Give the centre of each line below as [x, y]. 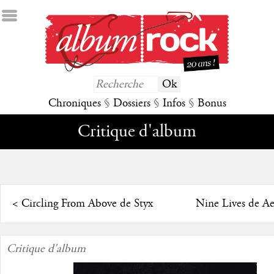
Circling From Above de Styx [87, 204]
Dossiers [131, 104]
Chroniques [74, 104]
